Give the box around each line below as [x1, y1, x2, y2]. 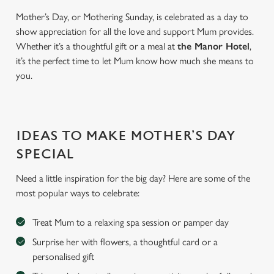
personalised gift [32, 251, 94, 262]
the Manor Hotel [177, 40, 250, 52]
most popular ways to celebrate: [16, 187, 139, 199]
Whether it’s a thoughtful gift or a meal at [16, 40, 177, 52]
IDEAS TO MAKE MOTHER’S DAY [16, 128, 235, 144]
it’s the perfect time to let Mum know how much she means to [16, 55, 254, 67]
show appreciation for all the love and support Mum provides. [16, 26, 254, 37]
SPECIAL [16, 147, 74, 162]
